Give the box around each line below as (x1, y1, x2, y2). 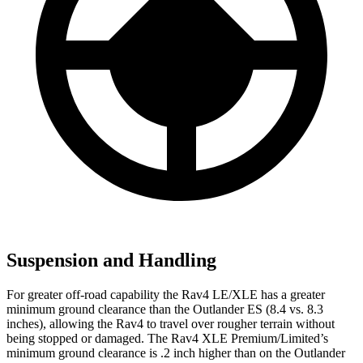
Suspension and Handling (6, 249, 216, 271)
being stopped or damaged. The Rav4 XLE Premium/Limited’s (6, 331, 328, 345)
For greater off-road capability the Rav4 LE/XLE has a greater (6, 287, 325, 301)
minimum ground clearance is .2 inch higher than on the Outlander (6, 345, 345, 360)
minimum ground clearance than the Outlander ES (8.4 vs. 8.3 (6, 301, 323, 316)
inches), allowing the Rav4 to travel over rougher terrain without (6, 316, 335, 331)
